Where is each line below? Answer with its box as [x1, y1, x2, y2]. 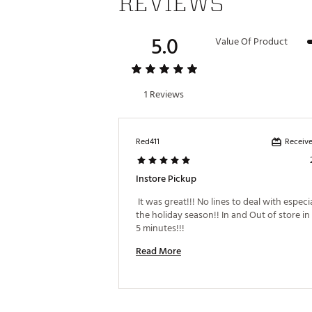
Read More [136, 243, 181, 259]
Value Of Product [215, 33, 288, 49]
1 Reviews [144, 86, 184, 102]
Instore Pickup [136, 171, 196, 187]
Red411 [136, 135, 159, 148]
